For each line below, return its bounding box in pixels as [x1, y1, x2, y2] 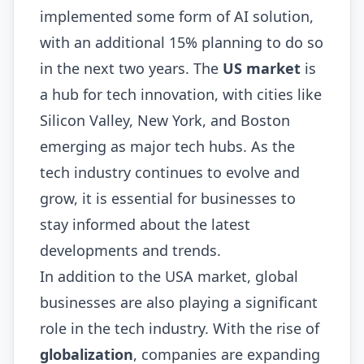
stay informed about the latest [40, 214, 250, 235]
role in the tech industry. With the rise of [40, 318, 319, 339]
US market [223, 58, 301, 79]
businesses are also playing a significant [40, 292, 318, 313]
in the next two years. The [40, 58, 223, 79]
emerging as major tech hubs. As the [40, 136, 295, 157]
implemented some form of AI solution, [40, 6, 314, 27]
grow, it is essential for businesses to [40, 188, 296, 209]
